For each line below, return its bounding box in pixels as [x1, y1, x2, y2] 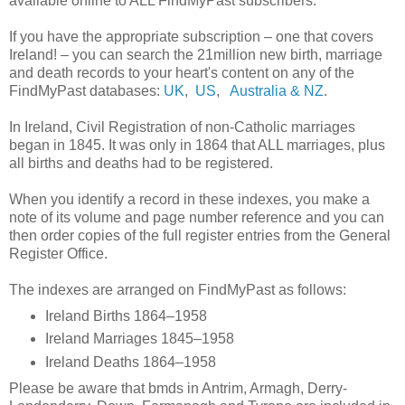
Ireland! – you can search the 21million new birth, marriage [9, 46, 382, 62]
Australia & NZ [230, 82, 324, 99]
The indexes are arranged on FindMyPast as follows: [9, 281, 346, 297]
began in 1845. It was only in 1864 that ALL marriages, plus [9, 137, 385, 153]
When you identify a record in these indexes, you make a [9, 191, 370, 207]
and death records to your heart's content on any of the [9, 64, 354, 80]
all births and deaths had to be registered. [9, 155, 273, 171]
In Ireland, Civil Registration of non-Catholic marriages [9, 118, 355, 135]
